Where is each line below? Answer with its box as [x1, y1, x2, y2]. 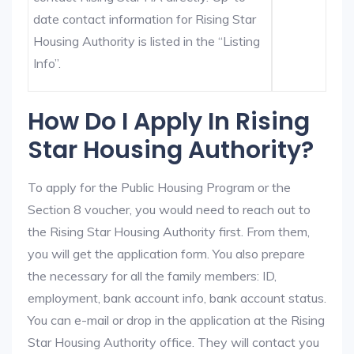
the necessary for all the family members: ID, [28, 268, 277, 284]
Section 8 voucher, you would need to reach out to [28, 201, 311, 217]
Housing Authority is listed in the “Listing [33, 33, 261, 49]
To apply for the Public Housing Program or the [28, 179, 291, 195]
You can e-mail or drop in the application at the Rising [28, 312, 325, 328]
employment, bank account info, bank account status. [28, 290, 326, 306]
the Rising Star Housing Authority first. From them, [28, 224, 310, 239]
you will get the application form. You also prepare [28, 246, 305, 262]
